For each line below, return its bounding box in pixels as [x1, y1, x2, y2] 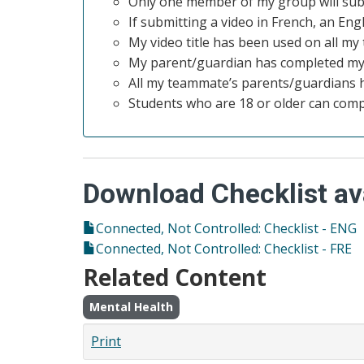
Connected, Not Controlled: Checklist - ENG [96, 219, 357, 237]
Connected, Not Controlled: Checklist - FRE [96, 240, 352, 258]
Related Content [83, 262, 266, 292]
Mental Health [89, 299, 173, 314]
